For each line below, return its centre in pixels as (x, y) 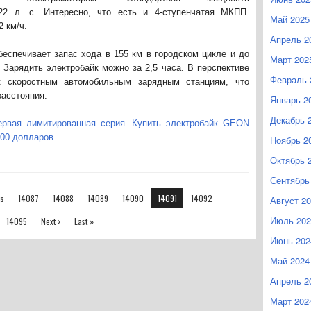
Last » (84, 221)
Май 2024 (290, 261)
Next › (51, 221)
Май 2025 (290, 19)
